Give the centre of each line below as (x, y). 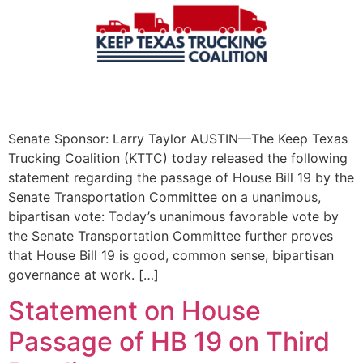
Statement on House (135, 311)
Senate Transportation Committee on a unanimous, (164, 196)
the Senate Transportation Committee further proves (171, 235)
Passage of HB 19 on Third (169, 342)
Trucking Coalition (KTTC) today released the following (178, 158)
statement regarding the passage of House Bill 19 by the (181, 177)
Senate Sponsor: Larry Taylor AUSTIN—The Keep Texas (178, 138)
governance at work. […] (83, 274)
